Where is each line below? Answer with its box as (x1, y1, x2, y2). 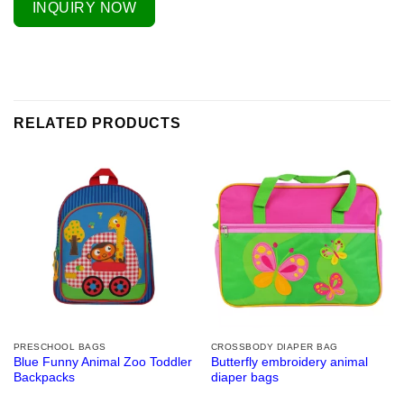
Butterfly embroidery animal (210, 355, 368, 370)
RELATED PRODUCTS (14, 115, 181, 131)
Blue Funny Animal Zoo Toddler (13, 355, 192, 370)
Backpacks (13, 371, 75, 385)
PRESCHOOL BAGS (13, 341, 106, 352)
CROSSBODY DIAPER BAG (210, 341, 338, 352)
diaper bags (210, 371, 279, 385)
